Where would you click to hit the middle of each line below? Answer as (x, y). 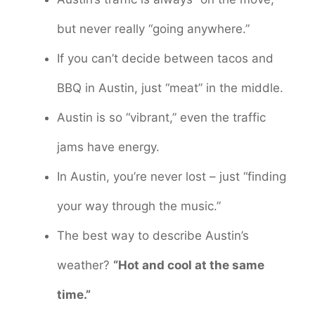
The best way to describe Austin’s (153, 236)
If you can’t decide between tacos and (165, 59)
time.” (74, 295)
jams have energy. (108, 147)
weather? (85, 265)
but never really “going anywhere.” (153, 29)
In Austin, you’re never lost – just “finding (172, 177)
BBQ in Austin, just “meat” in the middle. (170, 88)
